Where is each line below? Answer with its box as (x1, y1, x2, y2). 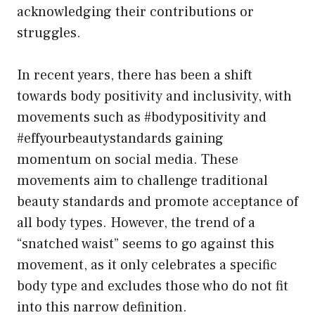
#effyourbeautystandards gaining (17, 129, 224, 148)
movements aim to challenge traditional (17, 171, 268, 190)
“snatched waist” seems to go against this (17, 234, 274, 253)
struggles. (17, 23, 81, 42)
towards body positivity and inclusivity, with (17, 86, 292, 105)
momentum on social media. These (17, 150, 238, 169)
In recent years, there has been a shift (17, 65, 252, 84)
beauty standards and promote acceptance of (17, 192, 298, 211)
